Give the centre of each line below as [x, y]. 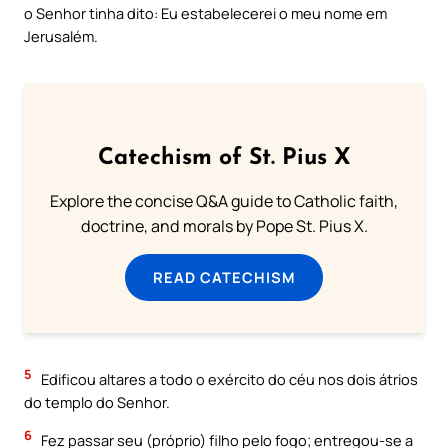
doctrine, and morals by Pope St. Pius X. [224, 226]
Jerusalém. [61, 36]
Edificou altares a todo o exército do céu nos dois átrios [228, 379]
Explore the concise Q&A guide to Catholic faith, [224, 201]
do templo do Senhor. [97, 402]
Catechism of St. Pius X [224, 159]
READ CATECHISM [224, 277]
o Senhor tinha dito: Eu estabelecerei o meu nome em [205, 13]
